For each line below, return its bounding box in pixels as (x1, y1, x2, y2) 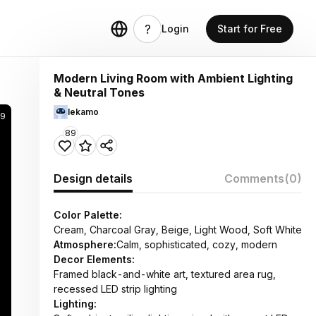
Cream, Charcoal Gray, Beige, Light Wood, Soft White (54, 224, 302, 236)
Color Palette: (54, 209, 122, 221)
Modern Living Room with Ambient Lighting (54, 71, 293, 85)
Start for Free (217, 23, 282, 35)
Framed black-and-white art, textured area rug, (54, 268, 276, 280)
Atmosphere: (54, 238, 116, 250)
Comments (224, 171, 284, 186)
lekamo (68, 107, 99, 117)
